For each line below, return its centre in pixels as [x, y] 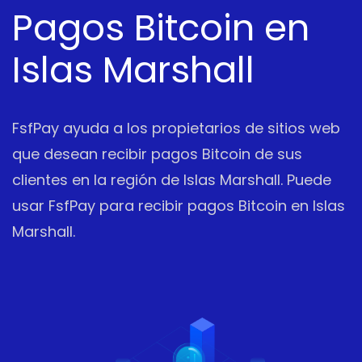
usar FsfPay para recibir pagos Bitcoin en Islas [179, 206]
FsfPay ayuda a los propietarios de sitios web [176, 128]
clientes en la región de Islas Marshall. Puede [172, 180]
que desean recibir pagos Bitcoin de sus [157, 154]
